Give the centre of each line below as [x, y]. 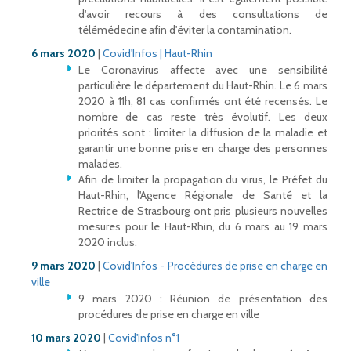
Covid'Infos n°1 [144, 338]
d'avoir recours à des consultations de [203, 14]
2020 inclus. [108, 242]
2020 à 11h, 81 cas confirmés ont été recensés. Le [203, 101]
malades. [100, 164]
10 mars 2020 [66, 338]
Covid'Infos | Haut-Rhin [157, 54]
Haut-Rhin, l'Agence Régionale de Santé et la [203, 195]
